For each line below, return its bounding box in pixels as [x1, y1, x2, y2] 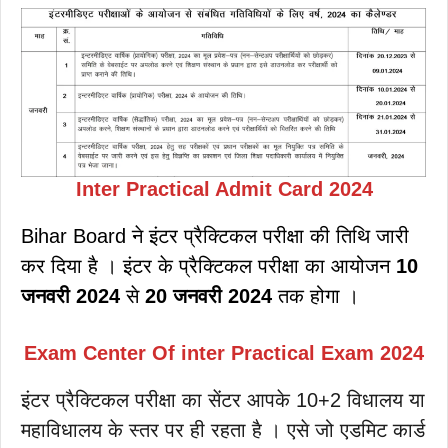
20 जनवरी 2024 [145, 284, 272, 307]
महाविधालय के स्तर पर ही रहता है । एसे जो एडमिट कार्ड [21, 418, 425, 441]
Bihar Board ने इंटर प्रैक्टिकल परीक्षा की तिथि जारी [21, 224, 409, 247]
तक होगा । [272, 284, 359, 307]
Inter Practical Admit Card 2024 [75, 177, 373, 200]
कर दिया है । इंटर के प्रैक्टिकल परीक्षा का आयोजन [21, 254, 396, 277]
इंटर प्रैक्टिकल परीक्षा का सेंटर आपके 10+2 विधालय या [21, 388, 425, 411]
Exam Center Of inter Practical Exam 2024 [24, 341, 424, 364]
